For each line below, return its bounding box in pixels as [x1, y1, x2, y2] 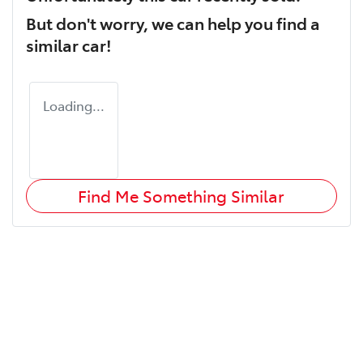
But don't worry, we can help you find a [26, 11, 320, 34]
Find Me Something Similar [78, 184, 285, 207]
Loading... [43, 96, 105, 114]
